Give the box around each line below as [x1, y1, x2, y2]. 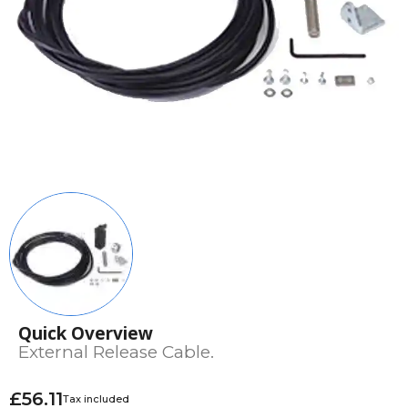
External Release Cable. [18, 342, 214, 362]
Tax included [63, 393, 129, 405]
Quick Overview [18, 321, 153, 345]
